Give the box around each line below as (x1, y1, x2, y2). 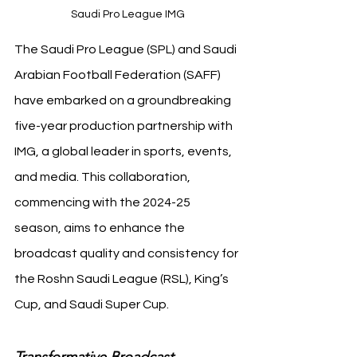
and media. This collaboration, (14, 171, 193, 183)
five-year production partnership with (14, 120, 235, 132)
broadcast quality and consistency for (14, 247, 241, 260)
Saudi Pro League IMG (70, 9, 185, 20)
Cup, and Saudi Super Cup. (14, 298, 169, 311)
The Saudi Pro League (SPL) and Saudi (14, 43, 239, 56)
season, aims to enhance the (14, 222, 187, 234)
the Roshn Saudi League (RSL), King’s (14, 273, 231, 285)
